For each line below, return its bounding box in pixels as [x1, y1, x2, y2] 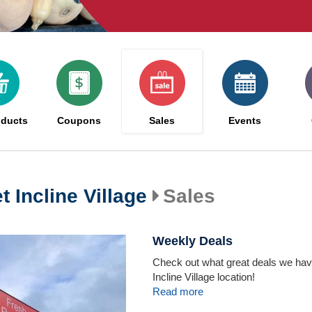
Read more [153, 286, 204, 297]
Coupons [57, 115, 101, 126]
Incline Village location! [153, 271, 256, 283]
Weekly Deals [153, 234, 233, 248]
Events [228, 115, 261, 126]
